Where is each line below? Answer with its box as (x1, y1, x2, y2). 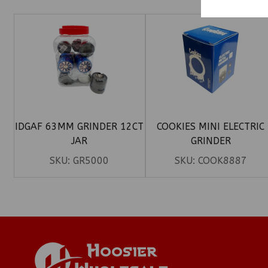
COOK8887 (197, 155, 247, 167)
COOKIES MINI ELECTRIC (157, 121, 265, 133)
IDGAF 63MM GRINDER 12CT (15, 121, 144, 133)
